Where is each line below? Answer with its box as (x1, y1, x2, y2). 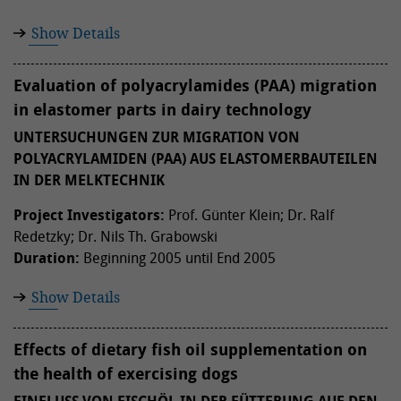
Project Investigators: (13, 205, 165, 225)
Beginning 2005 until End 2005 (80, 248, 276, 268)
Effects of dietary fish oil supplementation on (13, 338, 367, 361)
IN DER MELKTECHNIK (13, 170, 165, 190)
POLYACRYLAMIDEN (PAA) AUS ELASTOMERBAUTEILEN (13, 149, 378, 168)
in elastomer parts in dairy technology (13, 98, 311, 121)
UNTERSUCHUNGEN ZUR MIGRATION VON (13, 127, 300, 147)
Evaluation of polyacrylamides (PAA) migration (13, 74, 377, 97)
